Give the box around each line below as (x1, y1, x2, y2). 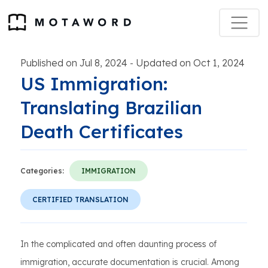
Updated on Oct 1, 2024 (136, 57, 245, 69)
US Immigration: (20, 72, 167, 95)
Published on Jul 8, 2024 (20, 57, 127, 69)
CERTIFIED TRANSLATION (32, 195, 129, 204)
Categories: (20, 166, 64, 175)
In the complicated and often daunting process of (20, 239, 217, 249)
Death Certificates (20, 120, 183, 143)
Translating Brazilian (20, 96, 202, 119)
